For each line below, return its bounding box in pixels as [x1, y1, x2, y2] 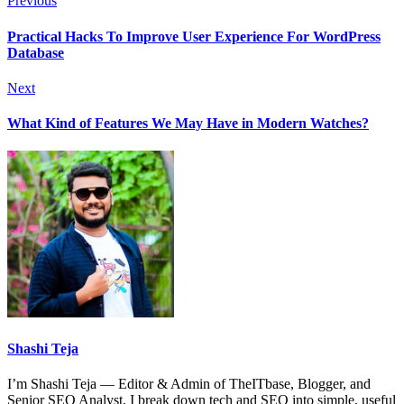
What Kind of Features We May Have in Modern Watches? [7, 115, 369, 132]
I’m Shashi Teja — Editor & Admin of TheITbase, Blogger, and [7, 375, 371, 391]
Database [7, 44, 64, 60]
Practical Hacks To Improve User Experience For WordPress [7, 28, 381, 44]
